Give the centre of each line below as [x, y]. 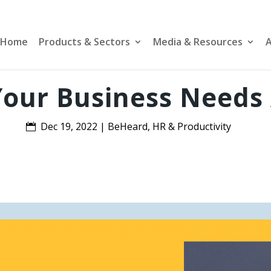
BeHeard [127, 126]
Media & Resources [198, 42]
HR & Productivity [191, 126]
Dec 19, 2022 [69, 126]
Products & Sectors [84, 42]
